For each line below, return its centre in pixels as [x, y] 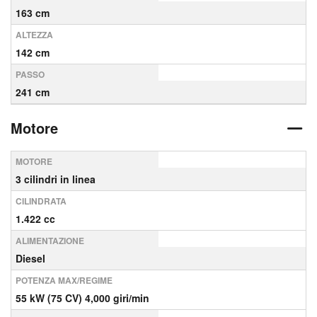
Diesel [30, 258]
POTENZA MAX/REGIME [64, 280]
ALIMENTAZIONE [50, 241]
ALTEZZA [34, 35]
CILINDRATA [41, 201]
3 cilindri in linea [56, 179]
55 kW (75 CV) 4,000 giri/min [82, 298]
